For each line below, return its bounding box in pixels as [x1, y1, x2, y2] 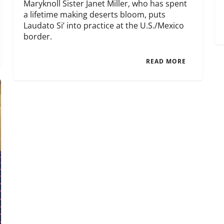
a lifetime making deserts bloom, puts [23, 9, 166, 20]
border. [23, 31, 52, 42]
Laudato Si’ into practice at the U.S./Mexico [23, 20, 184, 31]
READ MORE [145, 57, 186, 66]
